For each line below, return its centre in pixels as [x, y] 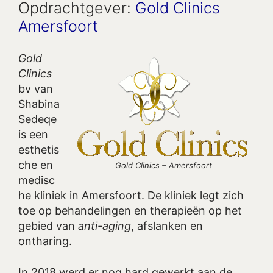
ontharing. [45, 241]
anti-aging [105, 226]
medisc [37, 180]
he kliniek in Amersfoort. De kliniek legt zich [131, 196]
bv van [36, 89]
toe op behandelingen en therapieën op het [130, 211]
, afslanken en [167, 226]
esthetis [39, 150]
